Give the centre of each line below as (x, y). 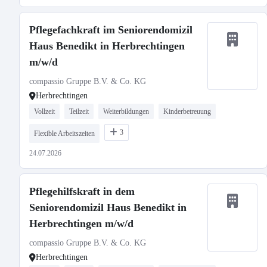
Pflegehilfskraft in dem (82, 191)
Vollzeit (44, 111)
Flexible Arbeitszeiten (64, 133)
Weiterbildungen (126, 111)
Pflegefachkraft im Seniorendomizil (111, 30)
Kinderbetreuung (187, 111)
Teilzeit (79, 111)
